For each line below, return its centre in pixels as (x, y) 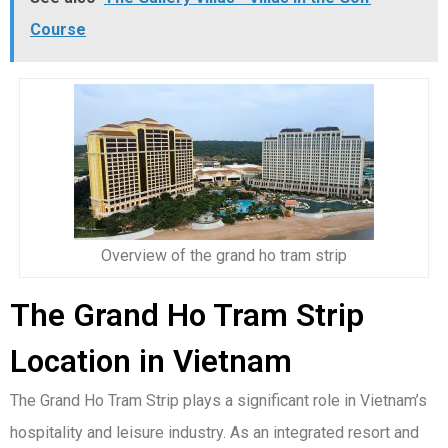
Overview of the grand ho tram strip (224, 256)
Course (58, 30)
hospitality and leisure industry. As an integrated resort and (214, 433)
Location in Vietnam (151, 362)
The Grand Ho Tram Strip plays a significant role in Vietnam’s (218, 401)
